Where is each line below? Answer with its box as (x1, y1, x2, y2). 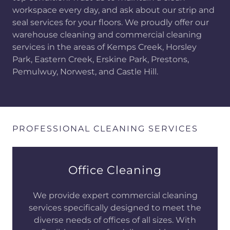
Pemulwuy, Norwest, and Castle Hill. (12, 67, 158, 77)
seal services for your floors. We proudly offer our (12, 17, 209, 28)
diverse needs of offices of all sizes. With (34, 215, 196, 225)
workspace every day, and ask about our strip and (12, 5, 215, 15)
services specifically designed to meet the (29, 203, 201, 213)
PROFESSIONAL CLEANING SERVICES (12, 124, 198, 134)
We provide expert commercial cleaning (32, 190, 198, 201)
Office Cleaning (68, 163, 162, 178)
